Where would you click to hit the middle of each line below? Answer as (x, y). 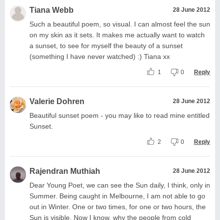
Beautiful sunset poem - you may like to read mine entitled (120, 115)
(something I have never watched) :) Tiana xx (100, 56)
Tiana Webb (52, 10)
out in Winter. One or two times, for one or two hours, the (118, 206)
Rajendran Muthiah (65, 171)
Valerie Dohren (57, 101)
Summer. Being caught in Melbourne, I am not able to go (117, 196)
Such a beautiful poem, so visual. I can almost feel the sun (120, 24)
